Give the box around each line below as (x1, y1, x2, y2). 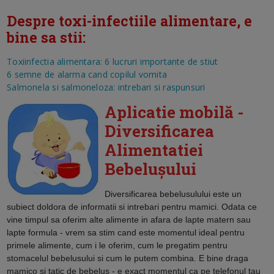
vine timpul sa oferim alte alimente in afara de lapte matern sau (7, 214, 251, 224)
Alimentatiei (105, 139, 204, 160)
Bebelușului (105, 158, 197, 179)
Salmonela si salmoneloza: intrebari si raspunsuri (7, 81, 206, 93)
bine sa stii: (7, 28, 86, 46)
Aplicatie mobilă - (105, 101, 245, 122)
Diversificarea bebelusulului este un (105, 188, 242, 199)
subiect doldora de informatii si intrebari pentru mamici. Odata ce (7, 201, 257, 212)
